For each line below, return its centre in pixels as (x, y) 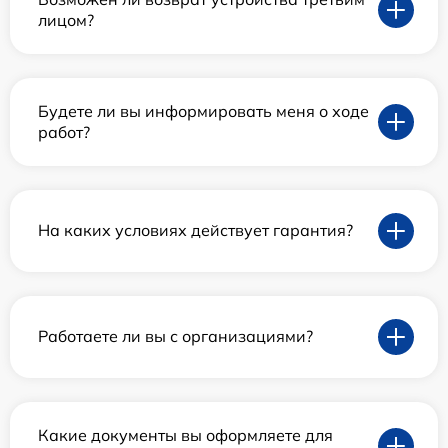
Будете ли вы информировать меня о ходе (203, 110)
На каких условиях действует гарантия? (195, 230)
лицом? (66, 19)
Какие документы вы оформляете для (185, 434)
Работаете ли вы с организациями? (175, 336)
